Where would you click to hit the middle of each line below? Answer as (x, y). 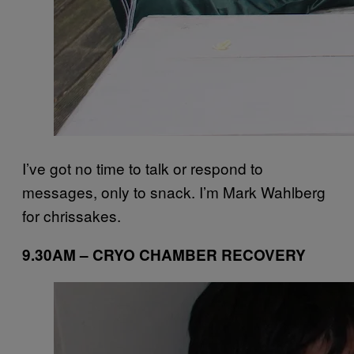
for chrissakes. (72, 215)
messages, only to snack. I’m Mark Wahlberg (174, 191)
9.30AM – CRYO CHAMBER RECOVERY (164, 254)
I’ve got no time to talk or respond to (143, 168)
